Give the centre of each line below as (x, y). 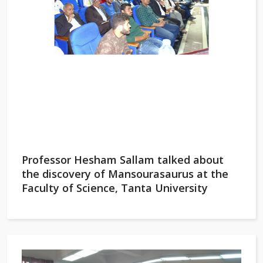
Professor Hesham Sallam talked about (123, 160)
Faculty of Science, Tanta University (115, 188)
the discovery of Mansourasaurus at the (125, 174)
